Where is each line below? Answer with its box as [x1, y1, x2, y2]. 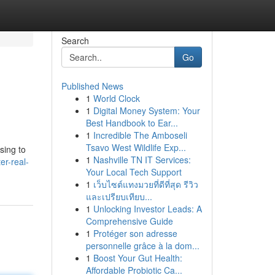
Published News [61, 80, 123, 92]
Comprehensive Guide [85, 215, 173, 227]
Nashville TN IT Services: [93, 153, 191, 166]
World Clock [93, 92, 140, 104]
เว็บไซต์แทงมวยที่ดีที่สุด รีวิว [93, 178, 198, 190]
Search [61, 34, 89, 47]
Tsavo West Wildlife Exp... [85, 141, 186, 153]
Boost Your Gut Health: [93, 252, 182, 264]
